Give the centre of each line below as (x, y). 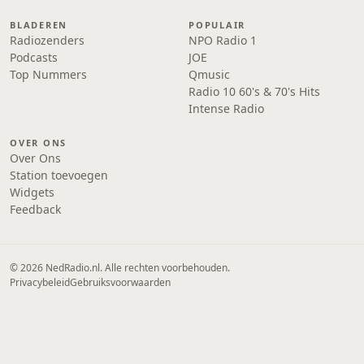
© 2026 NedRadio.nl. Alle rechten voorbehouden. (120, 268)
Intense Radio (226, 108)
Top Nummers (48, 74)
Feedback (35, 209)
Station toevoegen (59, 175)
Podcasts (34, 57)
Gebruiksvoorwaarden (120, 282)
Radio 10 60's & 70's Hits (254, 91)
